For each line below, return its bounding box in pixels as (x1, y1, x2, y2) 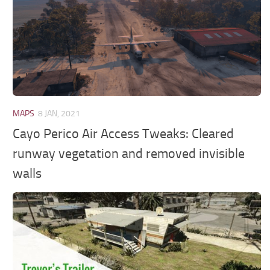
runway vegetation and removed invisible (13, 145, 245, 162)
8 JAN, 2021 (38, 108, 81, 119)
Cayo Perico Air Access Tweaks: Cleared (13, 125, 234, 142)
